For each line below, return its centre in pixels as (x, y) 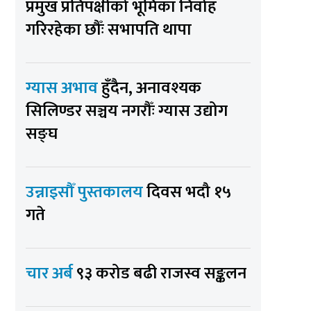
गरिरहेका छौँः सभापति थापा (109, 30)
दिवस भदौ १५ (189, 192)
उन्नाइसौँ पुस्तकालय (86, 192)
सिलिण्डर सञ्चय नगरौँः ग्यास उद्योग (127, 111)
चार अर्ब (51, 273)
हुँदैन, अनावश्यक (152, 88)
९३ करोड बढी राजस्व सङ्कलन (162, 273)
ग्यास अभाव (64, 88)
